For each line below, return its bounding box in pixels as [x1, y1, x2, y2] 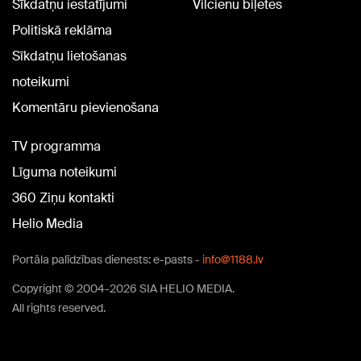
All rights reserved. [12, 301, 106, 316]
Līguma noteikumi [12, 164, 117, 181]
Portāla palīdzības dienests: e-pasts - [12, 252, 202, 268]
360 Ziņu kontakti [12, 189, 114, 207]
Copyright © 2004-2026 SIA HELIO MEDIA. [12, 281, 234, 297]
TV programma [12, 138, 101, 156]
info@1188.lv [202, 252, 263, 268]
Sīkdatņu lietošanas [12, 48, 127, 65]
